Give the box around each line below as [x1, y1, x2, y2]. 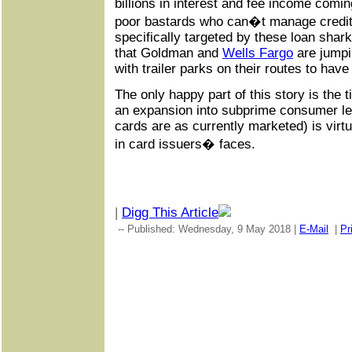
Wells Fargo [222, 46, 293, 61]
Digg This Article [122, 205, 218, 221]
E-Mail [299, 223, 328, 236]
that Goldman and [115, 46, 222, 61]
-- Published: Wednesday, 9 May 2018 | [115, 223, 299, 236]
